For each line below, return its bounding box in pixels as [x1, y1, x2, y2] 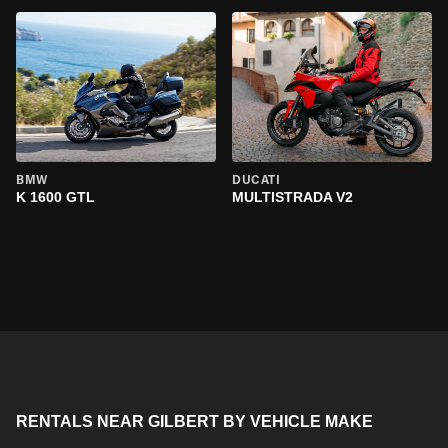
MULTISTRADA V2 [232, 189, 353, 205]
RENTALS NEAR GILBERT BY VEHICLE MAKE [16, 413, 373, 430]
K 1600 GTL [16, 189, 95, 205]
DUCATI [232, 175, 281, 187]
